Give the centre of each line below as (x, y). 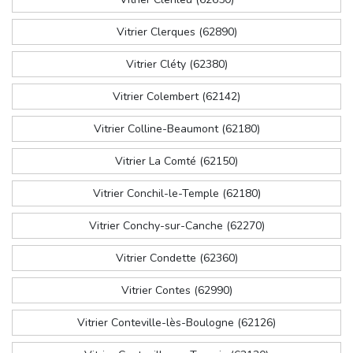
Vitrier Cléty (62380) (176, 65)
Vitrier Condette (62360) (176, 258)
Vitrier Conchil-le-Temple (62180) (176, 194)
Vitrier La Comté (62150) (176, 162)
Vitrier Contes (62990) (176, 291)
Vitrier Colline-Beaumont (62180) (176, 129)
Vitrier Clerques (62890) (176, 32)
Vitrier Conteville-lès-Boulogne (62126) (176, 323)
